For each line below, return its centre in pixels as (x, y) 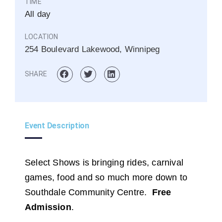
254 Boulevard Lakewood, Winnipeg (92, 49)
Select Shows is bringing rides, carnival (104, 162)
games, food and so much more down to (106, 177)
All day (38, 14)
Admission (48, 207)
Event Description (57, 125)
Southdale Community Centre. (88, 192)
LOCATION (42, 37)
